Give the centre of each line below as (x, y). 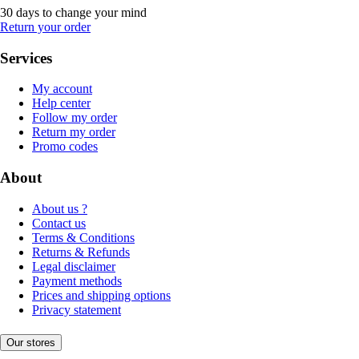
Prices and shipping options (101, 295)
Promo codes (65, 147)
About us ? (60, 208)
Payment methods (77, 280)
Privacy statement (77, 309)
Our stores (31, 342)
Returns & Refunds (81, 252)
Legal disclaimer (74, 266)
